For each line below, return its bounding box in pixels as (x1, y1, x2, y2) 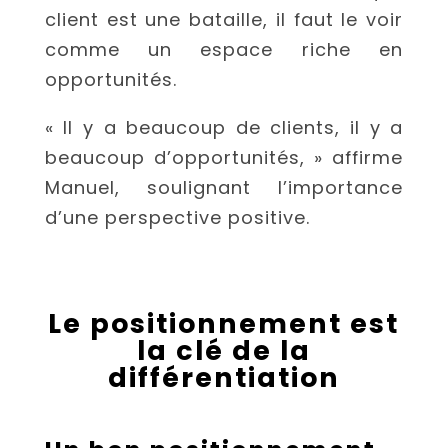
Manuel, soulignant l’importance (44, 175, 404, 201)
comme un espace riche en (44, 37, 404, 63)
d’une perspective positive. (44, 205, 310, 231)
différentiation (107, 359, 340, 397)
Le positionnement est (48, 305, 400, 343)
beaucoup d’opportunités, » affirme (44, 145, 404, 171)
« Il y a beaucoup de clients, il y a (44, 115, 404, 141)
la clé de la (136, 332, 311, 370)
